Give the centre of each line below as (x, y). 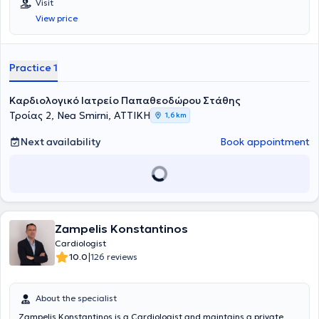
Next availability (61, 142)
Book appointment (265, 142)
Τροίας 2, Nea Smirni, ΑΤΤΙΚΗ (80, 115)
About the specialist (76, 298)
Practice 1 (33, 68)
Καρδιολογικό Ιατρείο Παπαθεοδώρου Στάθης (125, 100)
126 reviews (114, 257)
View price (57, 18)
